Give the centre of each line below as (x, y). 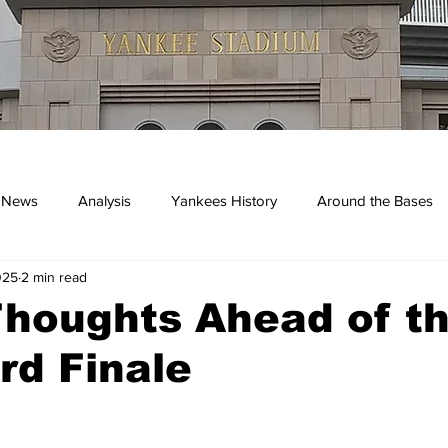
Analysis (104, 200)
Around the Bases (375, 200)
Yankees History (224, 200)
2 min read (54, 276)
